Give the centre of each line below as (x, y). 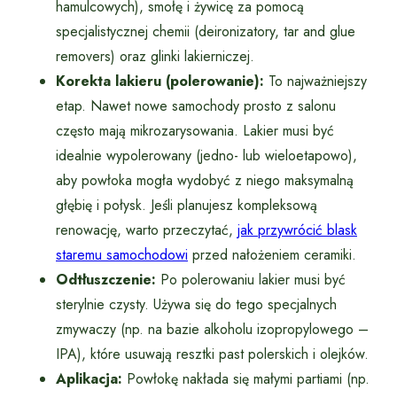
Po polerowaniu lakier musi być (251, 279)
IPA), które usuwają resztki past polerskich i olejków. (212, 354)
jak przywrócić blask (297, 230)
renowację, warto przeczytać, (147, 230)
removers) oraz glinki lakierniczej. (155, 56)
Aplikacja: (89, 378)
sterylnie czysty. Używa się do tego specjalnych (196, 304)
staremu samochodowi (122, 254)
